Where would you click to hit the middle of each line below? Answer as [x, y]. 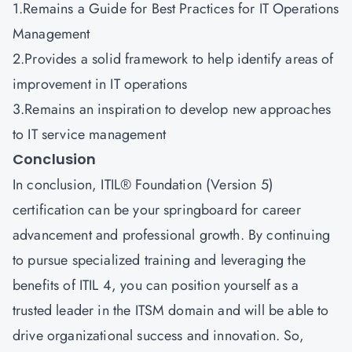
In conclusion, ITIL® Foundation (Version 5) [143, 185]
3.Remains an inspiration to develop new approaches [172, 109]
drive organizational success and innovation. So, [158, 335]
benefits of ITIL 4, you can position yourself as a [156, 285]
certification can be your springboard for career [157, 210]
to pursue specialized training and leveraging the [159, 260]
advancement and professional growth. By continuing [172, 235]
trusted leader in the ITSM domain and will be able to [171, 310]
